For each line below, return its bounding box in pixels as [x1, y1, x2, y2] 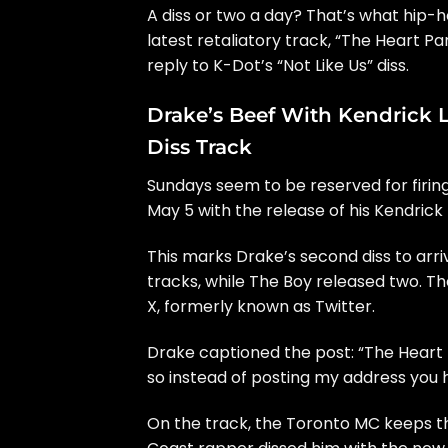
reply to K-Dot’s [147, 54, 277, 78]
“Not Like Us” [277, 54, 373, 78]
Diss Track [147, 135, 252, 160]
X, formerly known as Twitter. [147, 294, 375, 318]
